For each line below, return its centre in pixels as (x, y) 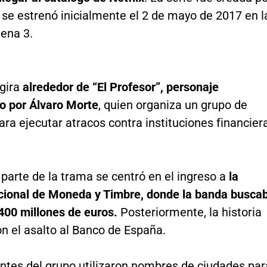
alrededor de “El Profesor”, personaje (119, 87)
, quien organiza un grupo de (173, 105)
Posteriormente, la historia (191, 212)
